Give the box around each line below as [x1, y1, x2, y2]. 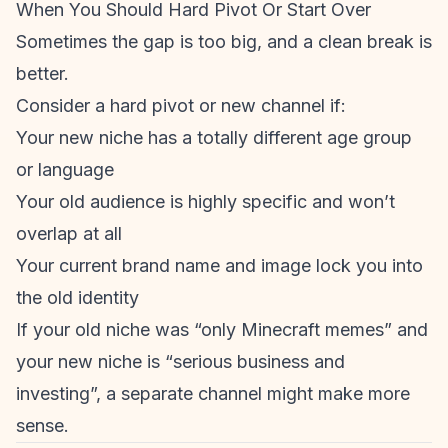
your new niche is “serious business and [16, 351, 345, 372]
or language [16, 159, 114, 180]
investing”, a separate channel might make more [16, 383, 410, 404]
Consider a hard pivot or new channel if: [16, 95, 346, 116]
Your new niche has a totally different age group [16, 127, 412, 148]
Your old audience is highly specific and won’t [16, 191, 395, 212]
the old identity [16, 287, 139, 308]
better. [16, 63, 69, 84]
